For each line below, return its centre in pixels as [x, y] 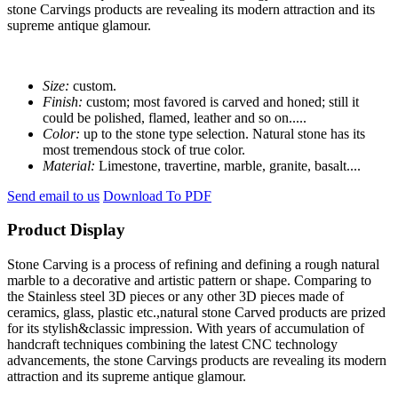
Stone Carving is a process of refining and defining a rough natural [193, 265]
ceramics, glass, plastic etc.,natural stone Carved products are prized [196, 313]
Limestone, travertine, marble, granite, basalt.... [230, 165]
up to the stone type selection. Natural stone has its [224, 133]
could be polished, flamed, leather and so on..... [175, 117]
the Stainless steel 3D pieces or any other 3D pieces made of [175, 297]
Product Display [66, 230]
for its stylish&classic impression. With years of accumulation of [186, 329]
